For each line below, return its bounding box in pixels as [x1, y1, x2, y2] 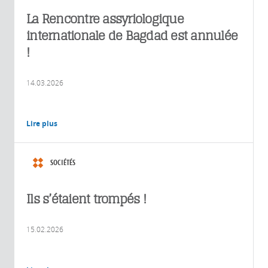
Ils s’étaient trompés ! [26, 191, 146, 206]
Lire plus [26, 118, 57, 129]
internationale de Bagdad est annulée [26, 28, 237, 43]
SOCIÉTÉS [50, 157, 75, 167]
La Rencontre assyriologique [26, 11, 184, 26]
